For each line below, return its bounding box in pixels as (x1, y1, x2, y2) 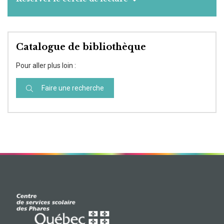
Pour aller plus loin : (16, 61, 76, 69)
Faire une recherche (40, 84, 104, 92)
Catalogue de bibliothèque (16, 41, 146, 52)
